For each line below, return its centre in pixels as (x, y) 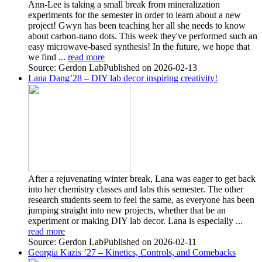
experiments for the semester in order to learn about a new (135, 15)
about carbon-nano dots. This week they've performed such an (143, 36)
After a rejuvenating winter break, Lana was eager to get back (142, 178)
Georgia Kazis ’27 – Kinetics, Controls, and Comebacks (132, 252)
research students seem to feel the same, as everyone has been (141, 199)
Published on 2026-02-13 (150, 67)
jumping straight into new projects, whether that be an (127, 210)
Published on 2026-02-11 (150, 242)
